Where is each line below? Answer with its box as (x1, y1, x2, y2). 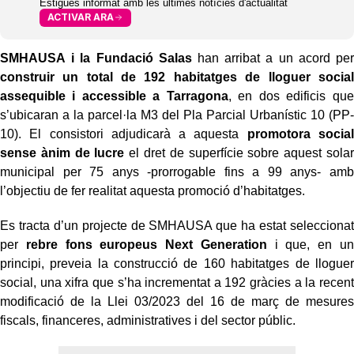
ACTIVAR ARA (47, 11, 114, 24)
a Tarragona (153, 88, 228, 103)
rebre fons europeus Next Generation (25, 237, 267, 251)
